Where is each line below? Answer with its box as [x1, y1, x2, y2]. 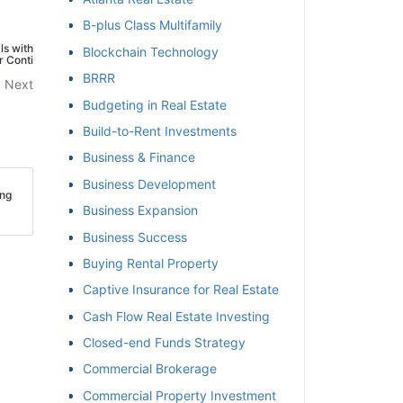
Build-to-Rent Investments [83, 122, 237, 139]
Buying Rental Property [83, 255, 219, 271]
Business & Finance [83, 149, 195, 166]
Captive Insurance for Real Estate [83, 282, 279, 298]
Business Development [83, 175, 216, 192]
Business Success [83, 228, 187, 245]
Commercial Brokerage [83, 361, 217, 377]
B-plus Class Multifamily [83, 17, 222, 33]
